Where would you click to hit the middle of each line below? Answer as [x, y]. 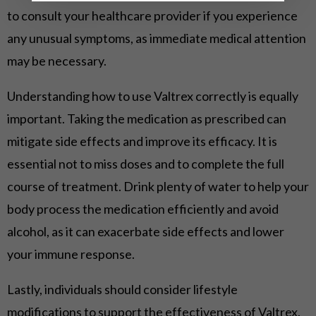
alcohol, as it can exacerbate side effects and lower [146, 231]
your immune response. [71, 254]
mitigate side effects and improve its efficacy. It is [142, 141]
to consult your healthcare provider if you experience [152, 16]
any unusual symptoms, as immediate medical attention [157, 38]
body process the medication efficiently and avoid [143, 209]
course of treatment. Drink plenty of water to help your [158, 186]
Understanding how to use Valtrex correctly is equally [153, 96]
